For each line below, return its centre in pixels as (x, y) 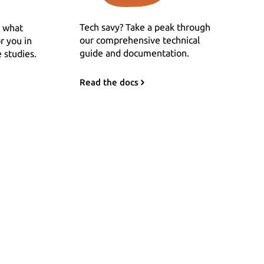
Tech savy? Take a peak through (145, 27)
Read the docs (109, 82)
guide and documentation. (134, 53)
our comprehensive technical (139, 40)
